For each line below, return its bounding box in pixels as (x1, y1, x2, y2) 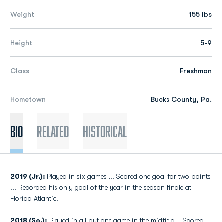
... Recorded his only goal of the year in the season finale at (10, 183, 191, 191)
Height (10, 39, 32, 47)
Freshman (180, 67, 212, 75)
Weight (10, 10, 34, 18)
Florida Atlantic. (10, 194, 58, 202)
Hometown (10, 95, 46, 103)
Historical (83, 123, 127, 140)
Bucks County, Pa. (151, 95, 212, 103)
